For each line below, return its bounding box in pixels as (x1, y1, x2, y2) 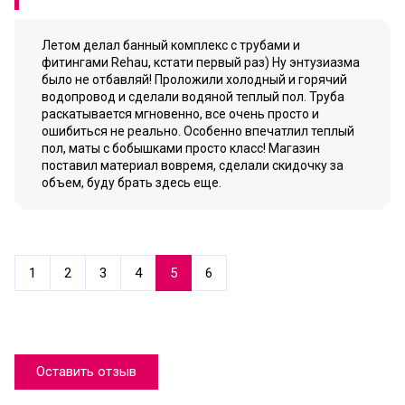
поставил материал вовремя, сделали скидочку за (42, 158, 344, 174)
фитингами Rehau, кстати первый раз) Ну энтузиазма (42, 55, 360, 71)
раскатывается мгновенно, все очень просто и (42, 107, 319, 122)
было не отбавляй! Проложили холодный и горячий (42, 72, 347, 88)
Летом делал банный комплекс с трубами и (42, 38, 300, 53)
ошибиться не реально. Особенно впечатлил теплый (42, 124, 354, 139)
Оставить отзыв (36, 363, 137, 381)
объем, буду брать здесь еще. (42, 175, 221, 191)
